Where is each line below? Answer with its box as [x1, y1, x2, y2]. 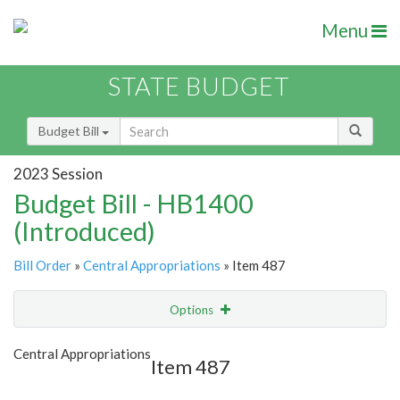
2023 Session [13, 163, 103, 183]
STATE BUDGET [108, 71, 289, 102]
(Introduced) [13, 215, 155, 247]
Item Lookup [18, 376, 88, 392]
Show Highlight [104, 338, 187, 354]
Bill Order [13, 257, 71, 274]
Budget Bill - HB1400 [13, 187, 254, 220]
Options [170, 303, 216, 318]
